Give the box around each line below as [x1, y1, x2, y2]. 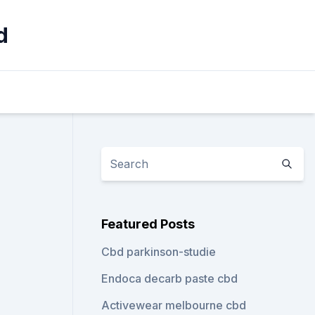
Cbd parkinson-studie [101, 245, 217, 259]
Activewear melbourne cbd [101, 298, 247, 312]
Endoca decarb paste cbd [101, 271, 238, 285]
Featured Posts [101, 217, 195, 231]
